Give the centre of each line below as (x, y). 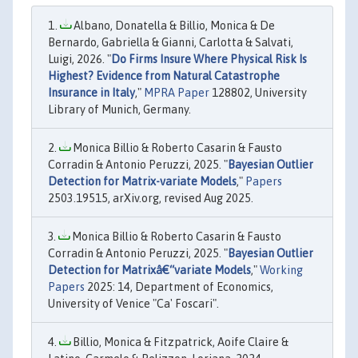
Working (281, 270)
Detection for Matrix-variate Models (142, 181)
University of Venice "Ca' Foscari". (133, 304)
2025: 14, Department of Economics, (179, 287)
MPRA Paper (177, 93)
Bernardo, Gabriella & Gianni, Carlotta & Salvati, (171, 42)
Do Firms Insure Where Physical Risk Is (209, 59)
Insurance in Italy (91, 93)
